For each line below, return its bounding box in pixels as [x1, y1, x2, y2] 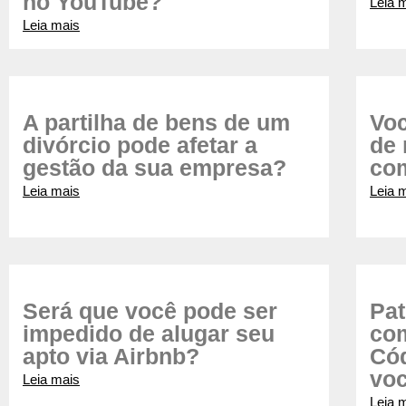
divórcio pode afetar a [23, 132, 257, 158]
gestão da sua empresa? [23, 155, 286, 180]
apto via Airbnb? [23, 343, 199, 369]
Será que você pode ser [23, 298, 277, 324]
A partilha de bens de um [23, 110, 290, 135]
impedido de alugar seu [23, 321, 275, 346]
